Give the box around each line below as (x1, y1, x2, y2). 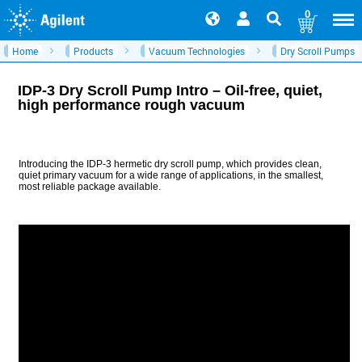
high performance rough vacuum (18, 96, 245, 113)
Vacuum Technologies (149, 44, 245, 57)
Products (74, 44, 113, 57)
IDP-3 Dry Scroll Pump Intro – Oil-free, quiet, (18, 82, 322, 99)
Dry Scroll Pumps (280, 44, 355, 57)
